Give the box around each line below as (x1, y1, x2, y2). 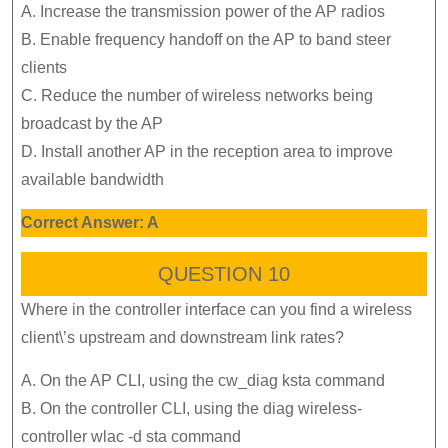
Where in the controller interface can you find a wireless (21, 300, 412, 318)
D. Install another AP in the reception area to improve (21, 142, 393, 160)
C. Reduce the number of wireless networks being (21, 86, 373, 104)
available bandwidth (21, 170, 164, 188)
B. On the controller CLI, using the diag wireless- (21, 399, 362, 417)
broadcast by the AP (21, 114, 163, 132)
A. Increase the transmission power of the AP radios (21, 2, 385, 20)
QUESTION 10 (158, 262, 290, 285)
